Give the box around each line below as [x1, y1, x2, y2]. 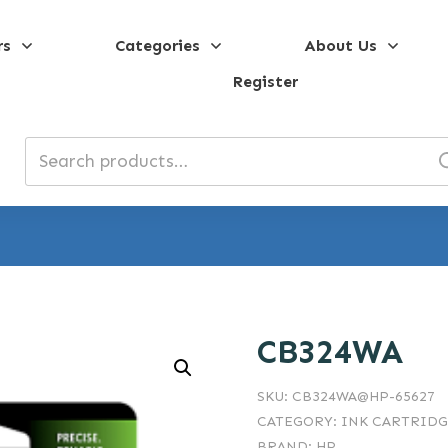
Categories [114, 36, 200, 55]
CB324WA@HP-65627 [291, 388, 435, 405]
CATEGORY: [256, 413, 341, 430]
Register [233, 72, 299, 91]
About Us [303, 36, 377, 55]
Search [26, 143, 83, 165]
